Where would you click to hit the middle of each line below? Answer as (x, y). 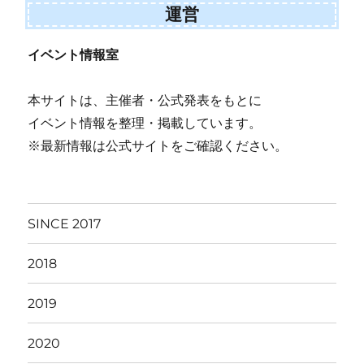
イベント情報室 (74, 55)
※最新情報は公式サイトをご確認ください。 (158, 146)
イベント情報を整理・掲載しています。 (145, 123)
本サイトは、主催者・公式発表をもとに (145, 101)
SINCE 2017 (65, 223)
